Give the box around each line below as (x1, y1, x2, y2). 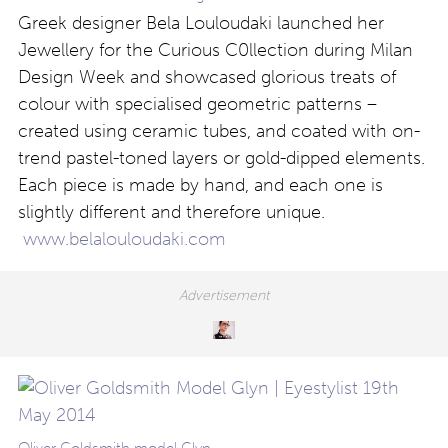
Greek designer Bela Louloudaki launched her (18, 12, 384, 35)
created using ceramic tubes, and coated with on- (18, 120, 420, 143)
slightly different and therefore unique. (18, 201, 325, 224)
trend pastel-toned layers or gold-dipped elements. (18, 147, 425, 170)
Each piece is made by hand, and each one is (18, 174, 383, 197)
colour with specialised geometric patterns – (18, 93, 377, 116)
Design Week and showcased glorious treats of (18, 66, 396, 89)
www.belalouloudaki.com (23, 228, 226, 251)
